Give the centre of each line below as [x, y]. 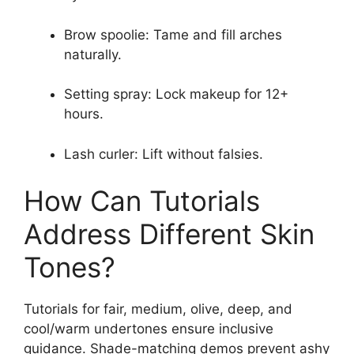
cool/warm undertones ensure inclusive [149, 329]
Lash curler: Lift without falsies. [164, 154]
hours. [84, 114]
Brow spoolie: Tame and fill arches [173, 34]
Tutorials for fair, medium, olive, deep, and [158, 309]
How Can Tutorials [142, 201]
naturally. [93, 54]
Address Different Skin [169, 234]
